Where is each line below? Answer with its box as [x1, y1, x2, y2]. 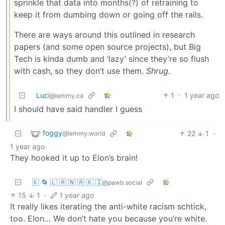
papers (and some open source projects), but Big [14, 42, 201, 52]
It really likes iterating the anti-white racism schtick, [10, 201, 206, 212]
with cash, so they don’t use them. [14, 66, 146, 76]
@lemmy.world [62, 130, 105, 138]
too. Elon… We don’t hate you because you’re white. [10, 213, 207, 224]
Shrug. [146, 66, 170, 76]
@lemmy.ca [50, 92, 83, 100]
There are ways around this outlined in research [14, 30, 195, 40]
